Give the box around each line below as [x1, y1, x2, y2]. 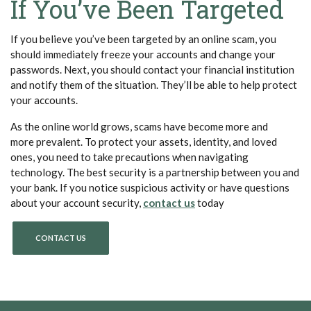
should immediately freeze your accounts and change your [10, 47, 276, 60]
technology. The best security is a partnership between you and [10, 165, 299, 178]
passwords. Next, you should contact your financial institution [10, 62, 294, 76]
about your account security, [10, 196, 143, 209]
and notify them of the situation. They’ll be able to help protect [10, 78, 297, 91]
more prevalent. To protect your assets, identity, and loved [10, 135, 277, 148]
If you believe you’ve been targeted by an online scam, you [10, 32, 276, 45]
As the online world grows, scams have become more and [10, 119, 268, 133]
